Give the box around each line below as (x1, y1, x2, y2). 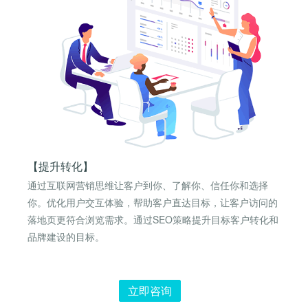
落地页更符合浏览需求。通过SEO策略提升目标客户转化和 (27, 212, 278, 226)
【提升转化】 (27, 158, 93, 174)
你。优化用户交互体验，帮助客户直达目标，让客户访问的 (27, 195, 278, 209)
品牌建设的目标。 (27, 230, 104, 243)
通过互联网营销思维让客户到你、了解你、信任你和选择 (27, 178, 268, 192)
